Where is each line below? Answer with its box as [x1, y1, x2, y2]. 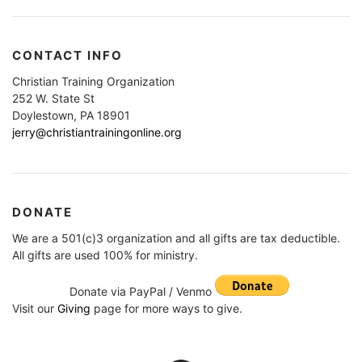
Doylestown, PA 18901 [12, 108, 130, 123]
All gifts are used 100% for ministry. [12, 248, 198, 263]
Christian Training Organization [12, 74, 175, 89]
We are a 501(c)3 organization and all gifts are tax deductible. [12, 231, 340, 246]
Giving [57, 301, 90, 316]
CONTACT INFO [12, 48, 123, 64]
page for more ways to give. [90, 301, 242, 316]
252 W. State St [12, 91, 95, 106]
